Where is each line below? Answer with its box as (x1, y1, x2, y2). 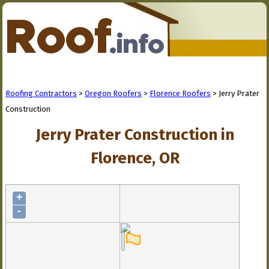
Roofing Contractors (5, 89, 77, 98)
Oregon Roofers (85, 89, 142, 98)
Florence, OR (90, 149, 180, 168)
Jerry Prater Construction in (35, 125, 234, 144)
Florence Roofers (150, 89, 211, 98)
